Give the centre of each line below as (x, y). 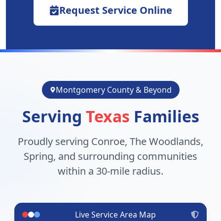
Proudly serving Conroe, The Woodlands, (110, 141)
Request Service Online (115, 10)
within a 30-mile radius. (110, 171)
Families (164, 116)
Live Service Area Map (115, 215)
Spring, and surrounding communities (110, 156)
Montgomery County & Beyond (113, 90)
